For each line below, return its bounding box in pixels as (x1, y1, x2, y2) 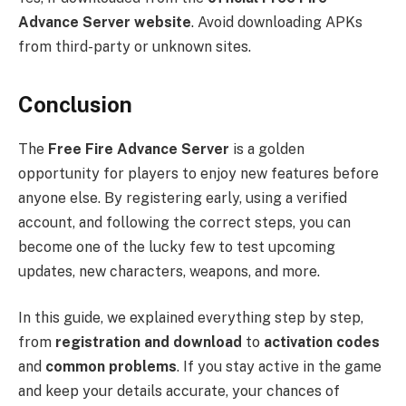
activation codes (264, 333, 380, 352)
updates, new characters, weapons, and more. (18, 262, 320, 280)
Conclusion (18, 91, 132, 117)
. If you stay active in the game (177, 358, 382, 376)
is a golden (229, 140, 304, 158)
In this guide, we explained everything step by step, (18, 309, 367, 327)
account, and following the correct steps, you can (18, 213, 351, 231)
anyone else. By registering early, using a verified (18, 188, 347, 207)
